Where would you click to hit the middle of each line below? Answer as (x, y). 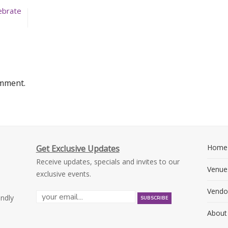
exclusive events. (63, 174)
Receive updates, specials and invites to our (108, 162)
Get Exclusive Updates (78, 149)
